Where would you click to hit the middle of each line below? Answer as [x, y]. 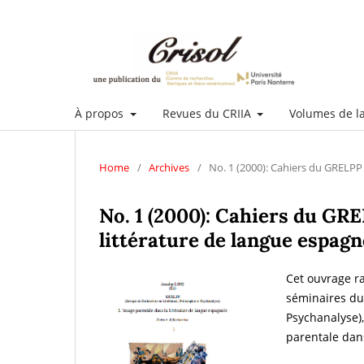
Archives [169, 167]
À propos [101, 113]
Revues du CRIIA [208, 113]
